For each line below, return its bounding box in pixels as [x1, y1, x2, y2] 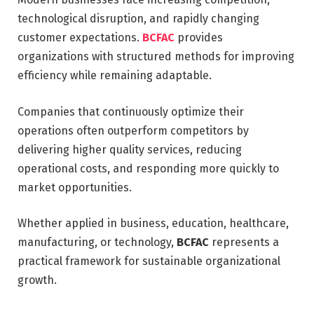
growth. [18, 273, 57, 287]
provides [177, 30, 223, 44]
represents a [209, 235, 279, 250]
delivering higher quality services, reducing [18, 142, 242, 156]
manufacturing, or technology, [18, 235, 177, 250]
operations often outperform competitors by [18, 123, 249, 137]
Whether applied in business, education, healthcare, [18, 217, 289, 231]
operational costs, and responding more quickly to [18, 161, 279, 175]
